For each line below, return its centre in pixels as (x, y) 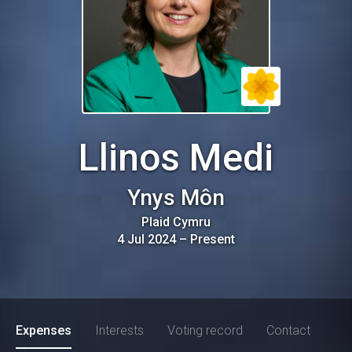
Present (213, 239)
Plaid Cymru (176, 222)
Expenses (44, 330)
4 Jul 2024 (147, 239)
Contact (288, 330)
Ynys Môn (176, 198)
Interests (119, 330)
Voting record (205, 330)
